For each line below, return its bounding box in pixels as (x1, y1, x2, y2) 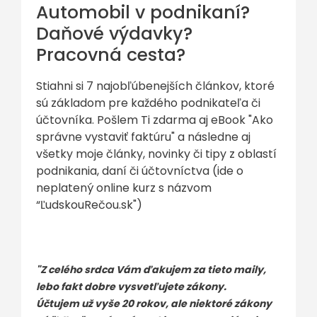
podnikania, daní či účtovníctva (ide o (36, 163, 243, 179)
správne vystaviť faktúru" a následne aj (36, 129, 250, 145)
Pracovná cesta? (36, 42, 185, 67)
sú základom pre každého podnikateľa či (36, 95, 260, 111)
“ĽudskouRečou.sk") (36, 197, 142, 213)
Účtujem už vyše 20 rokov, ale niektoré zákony (36, 296, 272, 311)
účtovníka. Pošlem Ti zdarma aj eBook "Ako (36, 112, 273, 128)
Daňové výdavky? (36, 21, 192, 46)
